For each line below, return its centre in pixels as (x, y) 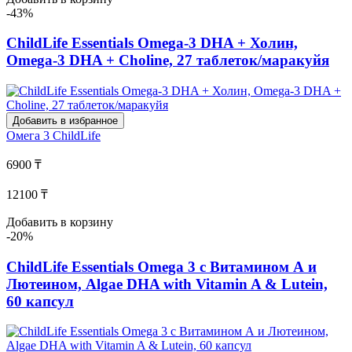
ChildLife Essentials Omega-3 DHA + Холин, (152, 43)
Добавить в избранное (65, 121)
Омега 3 (29, 136)
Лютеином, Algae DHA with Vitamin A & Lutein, (167, 284)
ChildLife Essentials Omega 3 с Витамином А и (161, 266)
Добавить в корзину (60, 222)
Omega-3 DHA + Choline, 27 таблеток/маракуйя (168, 60)
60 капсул (40, 301)
